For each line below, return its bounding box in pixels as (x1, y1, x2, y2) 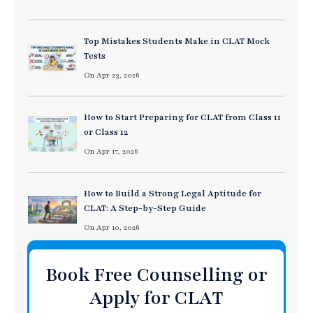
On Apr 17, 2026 (84, 145, 138, 156)
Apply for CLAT (89, 284, 224, 310)
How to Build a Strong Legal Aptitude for (84, 187, 261, 199)
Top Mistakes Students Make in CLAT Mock (84, 35, 270, 47)
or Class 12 (84, 126, 128, 138)
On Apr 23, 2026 (84, 69, 140, 80)
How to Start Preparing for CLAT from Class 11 (84, 111, 281, 123)
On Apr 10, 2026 (84, 221, 140, 233)
